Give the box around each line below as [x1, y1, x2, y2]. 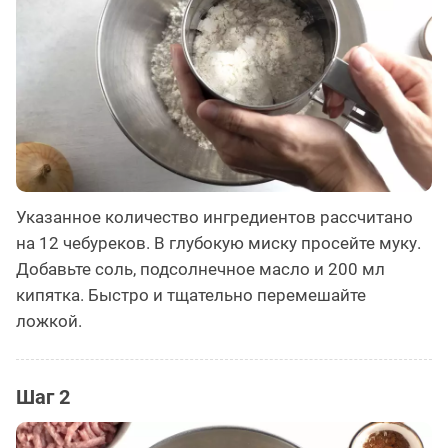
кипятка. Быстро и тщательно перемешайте [16, 285, 366, 306]
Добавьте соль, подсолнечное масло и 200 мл [16, 259, 385, 280]
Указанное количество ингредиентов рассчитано [16, 207, 413, 228]
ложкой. [16, 311, 82, 332]
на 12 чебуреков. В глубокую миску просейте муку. [16, 233, 421, 254]
